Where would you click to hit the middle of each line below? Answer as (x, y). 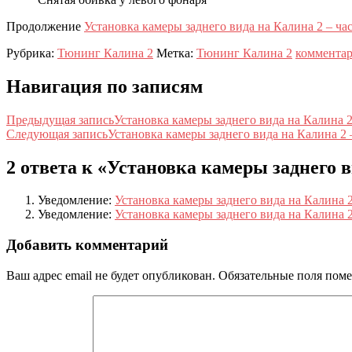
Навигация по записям (104, 86)
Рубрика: (32, 53)
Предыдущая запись (60, 119)
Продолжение (45, 26)
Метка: (175, 53)
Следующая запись (57, 134)
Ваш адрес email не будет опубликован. (111, 275)
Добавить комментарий (87, 245)
